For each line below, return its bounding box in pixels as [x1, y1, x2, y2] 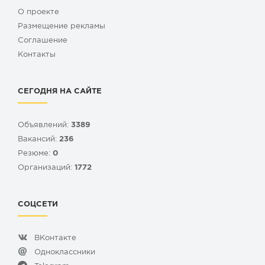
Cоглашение [18, 37, 67, 44]
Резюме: [18, 150, 53, 157]
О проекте [18, 9, 59, 16]
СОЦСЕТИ [18, 201, 58, 208]
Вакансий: [18, 136, 59, 143]
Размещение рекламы [18, 23, 105, 30]
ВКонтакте [34, 235, 76, 242]
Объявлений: [18, 122, 71, 129]
